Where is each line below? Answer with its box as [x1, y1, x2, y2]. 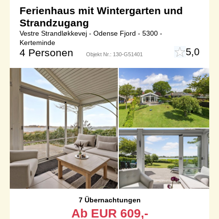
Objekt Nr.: [86, 51, 113, 58]
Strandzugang [20, 17, 89, 29]
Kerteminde [20, 39, 55, 47]
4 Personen [20, 47, 73, 59]
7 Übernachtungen [78, 196, 141, 204]
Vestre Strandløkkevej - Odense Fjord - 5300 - [20, 29, 162, 38]
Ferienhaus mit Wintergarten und [20, 5, 183, 17]
